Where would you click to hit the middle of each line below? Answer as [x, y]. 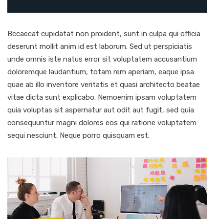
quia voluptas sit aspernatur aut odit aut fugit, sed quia [101, 110]
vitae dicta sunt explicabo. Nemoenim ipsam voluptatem [102, 98]
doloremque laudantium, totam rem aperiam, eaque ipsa [101, 72]
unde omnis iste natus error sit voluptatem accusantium [102, 59]
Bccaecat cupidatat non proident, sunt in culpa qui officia [104, 34]
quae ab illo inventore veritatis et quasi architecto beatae [104, 85]
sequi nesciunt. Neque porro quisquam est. [78, 136]
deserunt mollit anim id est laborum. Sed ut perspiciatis [100, 47]
